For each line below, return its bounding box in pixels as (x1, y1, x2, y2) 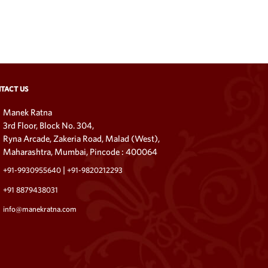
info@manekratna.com (3, 205, 77, 214)
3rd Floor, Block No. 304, (3, 120, 95, 130)
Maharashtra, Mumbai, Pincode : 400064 (3, 146, 158, 157)
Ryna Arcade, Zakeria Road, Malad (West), (3, 133, 160, 144)
